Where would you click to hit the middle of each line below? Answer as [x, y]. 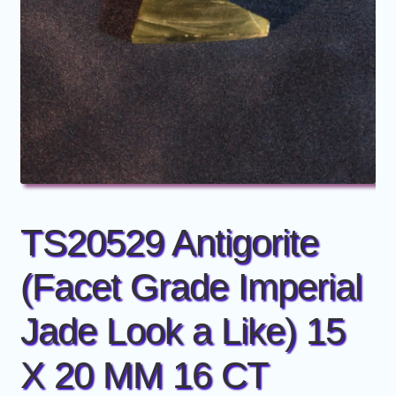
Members [48, 40]
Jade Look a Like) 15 [182, 331]
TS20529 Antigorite [169, 242]
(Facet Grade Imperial [190, 286]
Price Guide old [65, 134]
